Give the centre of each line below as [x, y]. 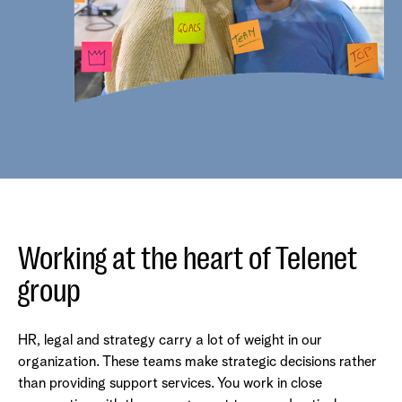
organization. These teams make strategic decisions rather [197, 362]
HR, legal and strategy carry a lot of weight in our [170, 341]
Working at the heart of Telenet [188, 259]
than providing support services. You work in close [170, 384]
